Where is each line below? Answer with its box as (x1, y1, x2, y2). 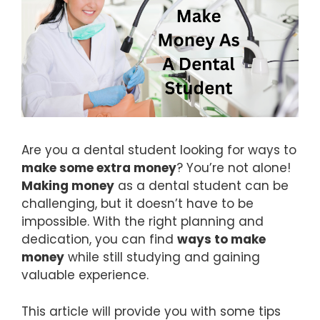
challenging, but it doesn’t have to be (21, 195, 254, 213)
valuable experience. (21, 266, 152, 284)
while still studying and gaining (64, 249, 260, 266)
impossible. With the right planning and (21, 213, 264, 231)
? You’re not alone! (176, 159, 291, 177)
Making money (21, 177, 114, 195)
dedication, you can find (21, 231, 177, 249)
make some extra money (21, 159, 176, 177)
